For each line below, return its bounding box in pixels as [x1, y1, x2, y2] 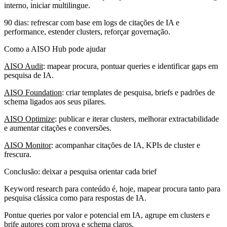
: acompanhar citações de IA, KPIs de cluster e [51, 140, 200, 149]
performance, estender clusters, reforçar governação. [4, 27, 170, 36]
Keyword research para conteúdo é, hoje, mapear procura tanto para [4, 184, 220, 193]
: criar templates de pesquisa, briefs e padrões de [62, 88, 215, 97]
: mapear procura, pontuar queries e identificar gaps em [43, 61, 218, 70]
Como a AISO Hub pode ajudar [4, 44, 106, 53]
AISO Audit [4, 61, 43, 70]
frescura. [4, 149, 31, 159]
